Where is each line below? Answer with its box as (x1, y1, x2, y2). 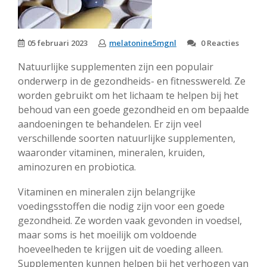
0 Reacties (199, 38, 239, 48)
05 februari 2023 (27, 38, 88, 48)
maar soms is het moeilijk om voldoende (18, 228, 197, 241)
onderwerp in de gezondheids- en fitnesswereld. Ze (18, 74, 246, 88)
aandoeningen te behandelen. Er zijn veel (18, 117, 201, 131)
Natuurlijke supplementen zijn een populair (18, 60, 213, 73)
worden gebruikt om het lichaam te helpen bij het (18, 89, 238, 102)
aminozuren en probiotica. (18, 160, 136, 173)
